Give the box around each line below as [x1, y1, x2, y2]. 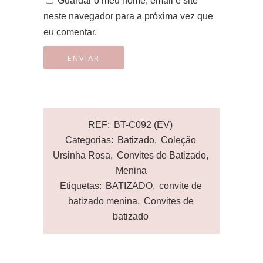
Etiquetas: [59, 181, 104, 191]
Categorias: [65, 135, 116, 145]
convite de [159, 181, 202, 191]
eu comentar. [43, 27, 97, 37]
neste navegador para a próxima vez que [43, 11, 213, 21]
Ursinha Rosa [52, 150, 110, 160]
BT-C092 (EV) [114, 120, 173, 130]
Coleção [160, 135, 196, 145]
